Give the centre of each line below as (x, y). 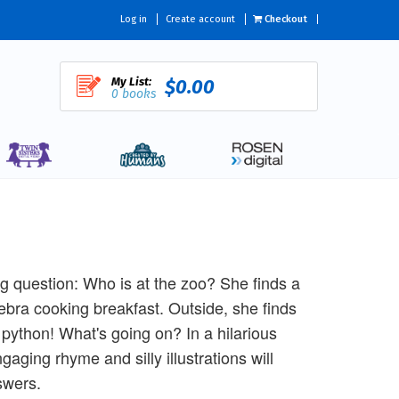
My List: (131, 81)
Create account (200, 20)
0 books (133, 94)
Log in (134, 20)
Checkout (285, 20)
